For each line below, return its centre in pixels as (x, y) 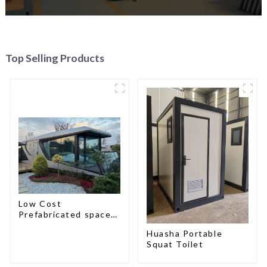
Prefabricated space (65, 215)
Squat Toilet (175, 244)
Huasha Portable (184, 233)
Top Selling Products (55, 58)
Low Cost (40, 204)
